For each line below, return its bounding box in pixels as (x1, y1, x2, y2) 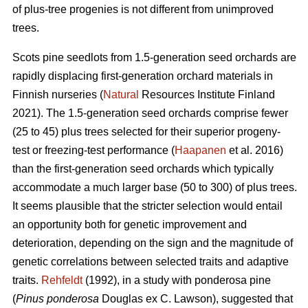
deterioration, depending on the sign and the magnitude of (12, 237, 293, 250)
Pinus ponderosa (16, 293, 99, 305)
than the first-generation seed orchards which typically (12, 163, 274, 175)
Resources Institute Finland (139, 89, 275, 101)
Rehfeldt (41, 274, 82, 287)
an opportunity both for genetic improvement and (12, 219, 247, 231)
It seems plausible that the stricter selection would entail (12, 200, 283, 212)
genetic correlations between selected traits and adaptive (12, 256, 289, 268)
